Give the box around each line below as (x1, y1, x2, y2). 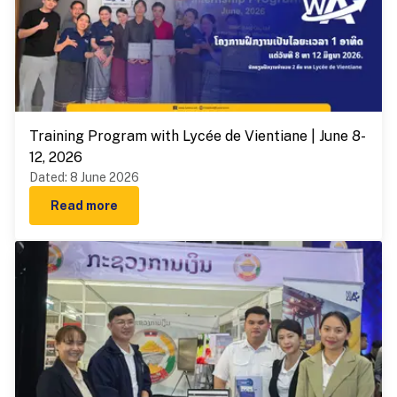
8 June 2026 (70, 170, 139, 184)
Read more (51, 198, 118, 213)
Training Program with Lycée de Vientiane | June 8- (29, 128, 366, 144)
